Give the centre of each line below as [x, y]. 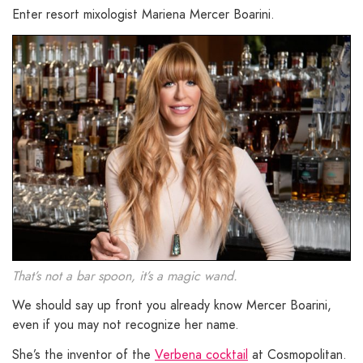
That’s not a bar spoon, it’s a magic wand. [125, 276]
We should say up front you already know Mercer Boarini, [172, 305]
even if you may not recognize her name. [126, 325]
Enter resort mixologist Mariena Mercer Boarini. [143, 15]
